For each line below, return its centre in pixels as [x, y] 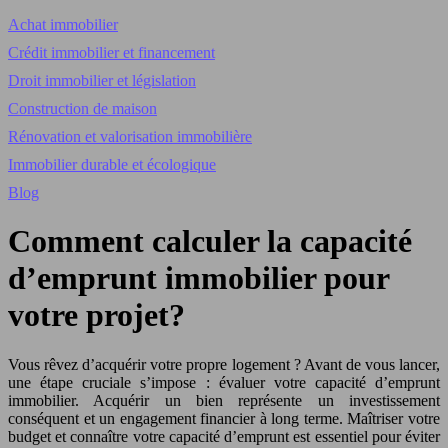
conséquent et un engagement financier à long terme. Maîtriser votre [224, 418]
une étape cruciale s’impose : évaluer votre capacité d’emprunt [224, 382]
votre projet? [96, 315]
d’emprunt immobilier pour [198, 278]
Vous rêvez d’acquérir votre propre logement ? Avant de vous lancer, [224, 364]
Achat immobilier [63, 24]
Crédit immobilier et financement [111, 52]
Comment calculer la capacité [210, 241]
